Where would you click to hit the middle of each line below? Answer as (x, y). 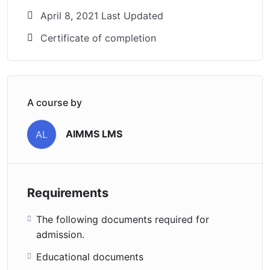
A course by (55, 102)
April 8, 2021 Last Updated (102, 15)
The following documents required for (123, 219)
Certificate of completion (98, 38)
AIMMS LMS (94, 134)
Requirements (68, 193)
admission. (60, 234)
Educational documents (90, 256)
